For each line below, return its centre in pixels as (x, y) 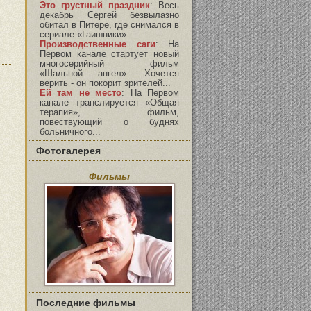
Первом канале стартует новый (109, 54)
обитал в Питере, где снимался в (109, 25)
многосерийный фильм (109, 64)
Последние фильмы (86, 303)
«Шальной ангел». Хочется (109, 74)
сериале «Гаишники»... (87, 35)
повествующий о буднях (109, 122)
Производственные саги (98, 44)
